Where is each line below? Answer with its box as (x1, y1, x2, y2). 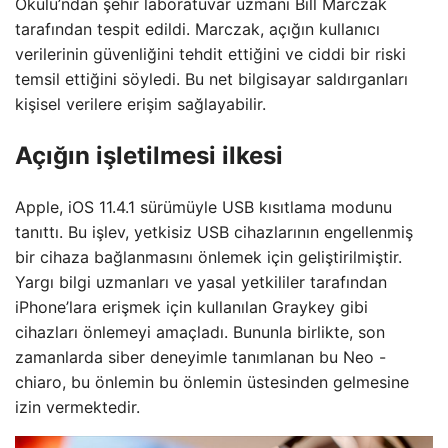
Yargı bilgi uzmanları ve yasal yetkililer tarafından (15, 271, 387, 292)
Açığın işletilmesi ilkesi (15, 140, 283, 170)
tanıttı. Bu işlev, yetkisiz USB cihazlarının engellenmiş (15, 221, 413, 242)
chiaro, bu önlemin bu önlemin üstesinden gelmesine (15, 371, 409, 392)
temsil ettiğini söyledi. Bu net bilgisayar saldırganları (15, 69, 408, 89)
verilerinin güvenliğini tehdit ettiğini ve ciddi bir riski (15, 44, 406, 64)
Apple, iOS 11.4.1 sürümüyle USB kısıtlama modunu (15, 196, 392, 217)
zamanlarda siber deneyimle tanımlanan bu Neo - (15, 346, 386, 367)
